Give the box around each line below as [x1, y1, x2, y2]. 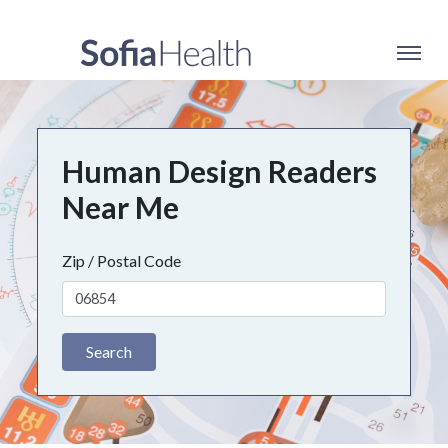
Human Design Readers [62, 153, 378, 189]
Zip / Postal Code [62, 251, 182, 270]
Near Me [62, 189, 180, 225]
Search [86, 341, 133, 361]
